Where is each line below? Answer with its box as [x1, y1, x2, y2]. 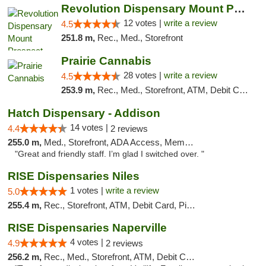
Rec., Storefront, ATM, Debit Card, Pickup [44, 200, 186, 210]
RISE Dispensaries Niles [8, 170, 140, 182]
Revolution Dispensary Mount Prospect [233, 2, 245, 15]
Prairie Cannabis [61, 55, 151, 67]
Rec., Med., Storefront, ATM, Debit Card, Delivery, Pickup [44, 252, 186, 262]
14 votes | [70, 122, 110, 132]
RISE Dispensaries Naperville [8, 221, 167, 234]
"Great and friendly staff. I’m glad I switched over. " [15, 150, 204, 159]
